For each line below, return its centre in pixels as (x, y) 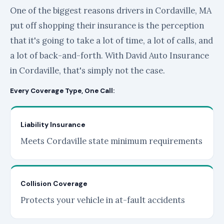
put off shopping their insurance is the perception (107, 25)
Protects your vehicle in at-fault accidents (103, 200)
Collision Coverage (54, 183)
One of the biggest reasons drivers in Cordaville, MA (111, 10)
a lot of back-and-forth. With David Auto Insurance (109, 55)
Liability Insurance (53, 124)
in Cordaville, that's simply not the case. (87, 70)
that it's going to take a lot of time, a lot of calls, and (111, 40)
